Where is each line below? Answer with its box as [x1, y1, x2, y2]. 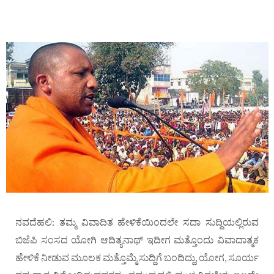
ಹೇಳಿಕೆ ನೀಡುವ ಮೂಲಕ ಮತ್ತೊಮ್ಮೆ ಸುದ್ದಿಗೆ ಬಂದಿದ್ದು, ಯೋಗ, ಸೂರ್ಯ [15, 251, 259, 263]
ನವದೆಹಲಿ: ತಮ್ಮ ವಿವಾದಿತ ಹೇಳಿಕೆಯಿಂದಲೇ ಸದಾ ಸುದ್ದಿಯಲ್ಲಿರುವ [15, 215, 259, 228]
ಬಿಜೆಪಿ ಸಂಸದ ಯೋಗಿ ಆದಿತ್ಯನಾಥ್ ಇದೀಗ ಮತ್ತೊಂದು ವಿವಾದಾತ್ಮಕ [15, 233, 259, 245]
